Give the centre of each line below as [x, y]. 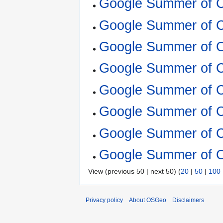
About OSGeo [148, 200]
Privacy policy [104, 200]
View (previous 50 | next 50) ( [134, 171]
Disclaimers [188, 200]
